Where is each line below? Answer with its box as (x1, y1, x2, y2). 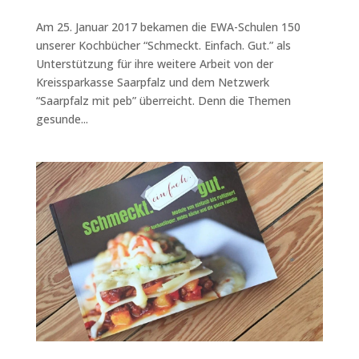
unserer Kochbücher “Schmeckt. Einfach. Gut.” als (35, 38, 291, 54)
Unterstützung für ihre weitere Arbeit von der (35, 56, 273, 72)
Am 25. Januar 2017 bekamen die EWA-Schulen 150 (35, 19, 301, 35)
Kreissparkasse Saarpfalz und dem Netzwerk (35, 75, 269, 91)
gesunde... (35, 111, 88, 127)
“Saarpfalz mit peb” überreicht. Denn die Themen (35, 93, 291, 109)
